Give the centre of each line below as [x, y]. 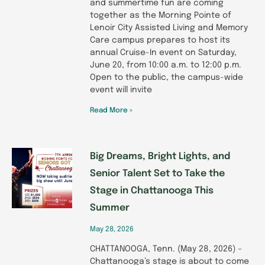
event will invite [121, 90]
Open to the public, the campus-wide [167, 77]
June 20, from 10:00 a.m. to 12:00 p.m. [166, 65]
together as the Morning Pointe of [161, 15]
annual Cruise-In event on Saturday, [163, 52]
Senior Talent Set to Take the [157, 173]
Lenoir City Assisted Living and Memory [169, 28]
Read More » [111, 110]
